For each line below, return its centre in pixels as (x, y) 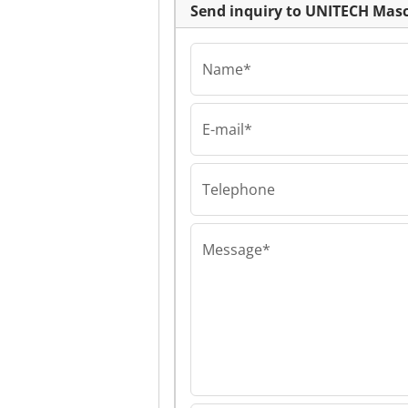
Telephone (239, 190)
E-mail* (227, 130)
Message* (236, 250)
